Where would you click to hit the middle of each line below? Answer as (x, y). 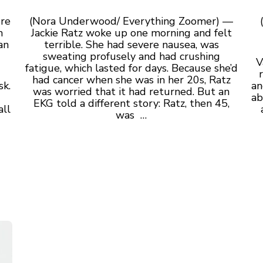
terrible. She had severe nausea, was (131, 44)
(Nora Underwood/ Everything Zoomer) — (131, 21)
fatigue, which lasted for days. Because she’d (131, 68)
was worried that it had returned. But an (131, 91)
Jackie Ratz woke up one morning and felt (131, 33)
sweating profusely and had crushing (131, 56)
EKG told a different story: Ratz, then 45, (131, 103)
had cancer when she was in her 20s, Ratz (131, 80)
